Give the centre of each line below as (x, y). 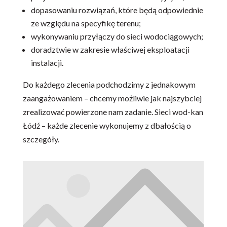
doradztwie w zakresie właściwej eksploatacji (110, 50)
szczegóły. (41, 139)
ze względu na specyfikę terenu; (86, 23)
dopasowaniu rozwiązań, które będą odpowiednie (117, 10)
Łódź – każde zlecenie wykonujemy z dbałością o (107, 126)
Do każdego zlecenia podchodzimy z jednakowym (109, 85)
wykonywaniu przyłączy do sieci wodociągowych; (117, 36)
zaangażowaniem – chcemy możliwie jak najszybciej (112, 98)
